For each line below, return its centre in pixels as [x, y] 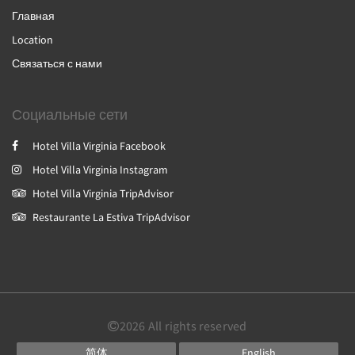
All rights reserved [196, 326]
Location [32, 40]
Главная [33, 16]
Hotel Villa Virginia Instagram [100, 170]
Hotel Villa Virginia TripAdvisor [103, 193]
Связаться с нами [57, 63]
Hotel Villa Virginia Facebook [99, 146]
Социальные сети [70, 115]
